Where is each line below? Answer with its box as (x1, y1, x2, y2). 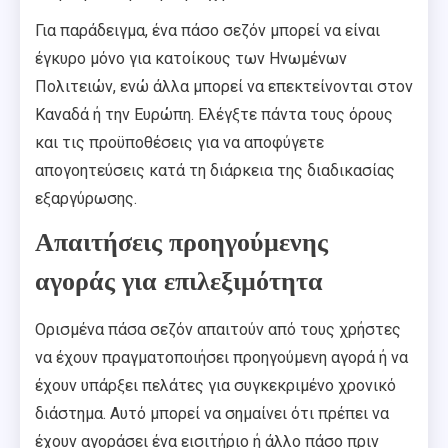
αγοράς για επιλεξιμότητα (35, 264, 323, 300)
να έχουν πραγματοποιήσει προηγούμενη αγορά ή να (35, 348, 408, 368)
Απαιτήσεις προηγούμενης (35, 225, 328, 261)
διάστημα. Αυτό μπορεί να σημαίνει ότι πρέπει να (35, 404, 389, 424)
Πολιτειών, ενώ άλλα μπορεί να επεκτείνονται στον (35, 77, 413, 97)
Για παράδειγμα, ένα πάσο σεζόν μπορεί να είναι (35, 21, 380, 41)
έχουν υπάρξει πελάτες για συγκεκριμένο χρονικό (35, 376, 396, 396)
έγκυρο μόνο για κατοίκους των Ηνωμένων (35, 49, 347, 69)
